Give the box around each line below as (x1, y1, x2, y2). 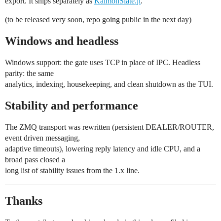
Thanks (5, 194, 42, 208)
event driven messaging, (5, 134, 80, 143)
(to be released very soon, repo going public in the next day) (5, 15, 191, 24)
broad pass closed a (5, 155, 65, 164)
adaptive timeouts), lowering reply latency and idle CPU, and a (5, 145, 200, 153)
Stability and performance (5, 99, 138, 112)
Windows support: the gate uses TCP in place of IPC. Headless (5, 58, 200, 67)
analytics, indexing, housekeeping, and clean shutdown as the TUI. (5, 80, 213, 89)
